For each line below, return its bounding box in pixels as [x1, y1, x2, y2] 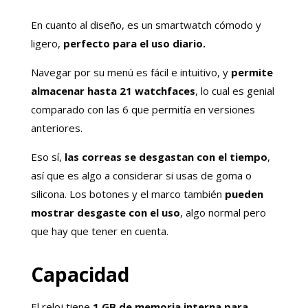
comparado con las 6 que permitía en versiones [30, 102, 255, 116]
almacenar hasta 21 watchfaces [30, 83, 195, 98]
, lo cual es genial [195, 83, 274, 98]
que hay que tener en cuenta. [30, 223, 168, 238]
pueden [221, 186, 263, 201]
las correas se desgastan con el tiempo [61, 149, 267, 164]
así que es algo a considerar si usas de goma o [30, 168, 252, 182]
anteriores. [30, 120, 82, 135]
